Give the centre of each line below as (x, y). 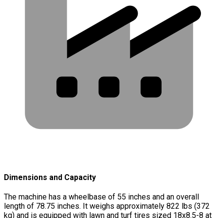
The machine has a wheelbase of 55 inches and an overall (101, 197)
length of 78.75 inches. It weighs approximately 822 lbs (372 (107, 206)
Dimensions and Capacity (50, 178)
